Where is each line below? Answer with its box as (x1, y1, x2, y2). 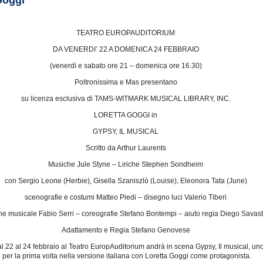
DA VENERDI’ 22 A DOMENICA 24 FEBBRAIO (52, 45, 199, 54)
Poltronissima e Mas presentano (74, 78, 177, 87)
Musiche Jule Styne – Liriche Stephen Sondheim (48, 160, 203, 169)
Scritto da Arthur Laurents (85, 144, 166, 153)
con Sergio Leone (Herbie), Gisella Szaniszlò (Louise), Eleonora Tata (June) (4, 177, 247, 186)
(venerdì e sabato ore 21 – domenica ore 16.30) (49, 62, 202, 70)
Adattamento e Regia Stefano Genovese (61, 226, 190, 235)
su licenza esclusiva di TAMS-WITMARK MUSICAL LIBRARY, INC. (21, 95, 231, 103)
